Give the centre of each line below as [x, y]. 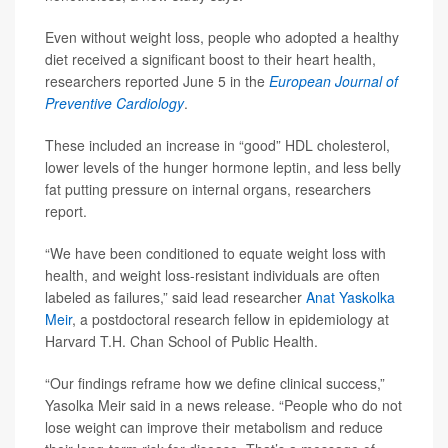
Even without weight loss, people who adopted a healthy [222, 37]
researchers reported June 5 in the [157, 81]
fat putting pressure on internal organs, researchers [208, 189]
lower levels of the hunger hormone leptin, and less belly [223, 167]
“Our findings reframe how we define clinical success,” [215, 383]
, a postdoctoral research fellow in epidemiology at [230, 319]
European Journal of [333, 81]
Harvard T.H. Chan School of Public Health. [181, 341]
